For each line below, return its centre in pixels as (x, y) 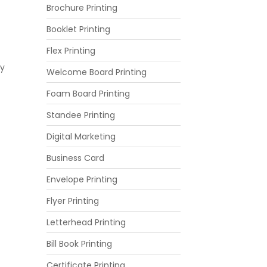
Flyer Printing (73, 201)
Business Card (76, 158)
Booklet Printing (79, 29)
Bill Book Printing (80, 243)
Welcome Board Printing (97, 72)
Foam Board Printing (89, 93)
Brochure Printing (82, 7)
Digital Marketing (81, 136)
